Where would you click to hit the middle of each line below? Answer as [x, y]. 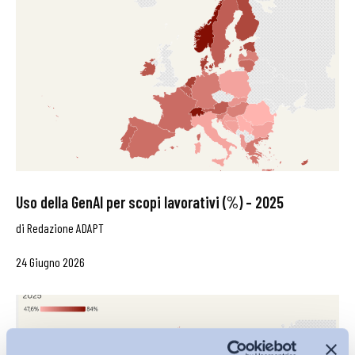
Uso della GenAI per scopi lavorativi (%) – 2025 [150, 202]
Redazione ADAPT [65, 227]
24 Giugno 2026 [50, 261]
